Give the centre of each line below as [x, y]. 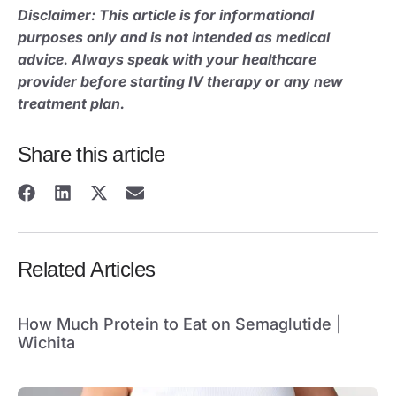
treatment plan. [71, 103]
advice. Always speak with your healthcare [167, 59]
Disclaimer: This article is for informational [166, 15]
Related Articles [87, 269]
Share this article [91, 154]
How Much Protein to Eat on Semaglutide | [179, 324]
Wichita [46, 342]
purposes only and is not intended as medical [174, 37]
